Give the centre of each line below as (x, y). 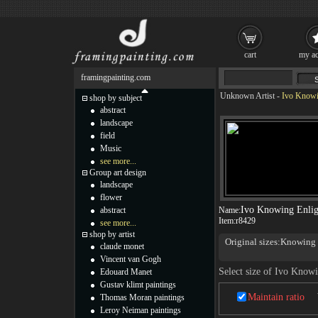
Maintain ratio (276, 297)
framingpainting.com (116, 77)
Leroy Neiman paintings (141, 310)
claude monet (122, 246)
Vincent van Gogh (131, 259)
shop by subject (116, 98)
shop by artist (112, 234)
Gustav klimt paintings (138, 285)
